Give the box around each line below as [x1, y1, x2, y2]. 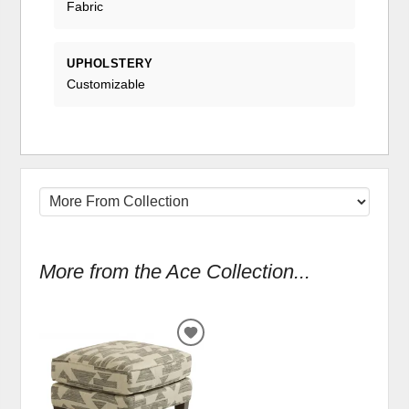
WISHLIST [189, 367, 263, 385]
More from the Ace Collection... [39, 259, 311, 283]
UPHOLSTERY [67, 56, 153, 70]
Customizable [67, 76, 146, 91]
